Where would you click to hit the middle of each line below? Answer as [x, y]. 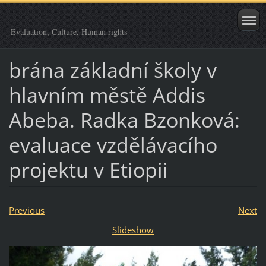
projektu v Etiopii [88, 170]
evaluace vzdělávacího [113, 145]
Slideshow [133, 229]
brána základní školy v [113, 70]
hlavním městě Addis [107, 95]
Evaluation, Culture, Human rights [69, 32]
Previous [26, 210]
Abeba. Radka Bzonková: [124, 120]
